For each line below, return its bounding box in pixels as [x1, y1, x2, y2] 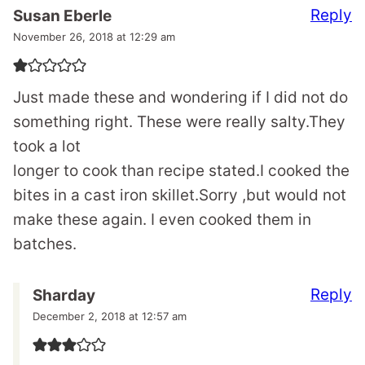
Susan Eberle [13, 6, 112, 25]
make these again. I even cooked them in [13, 209, 311, 229]
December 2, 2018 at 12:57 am [33, 309, 187, 323]
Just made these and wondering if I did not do [13, 87, 348, 107]
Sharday [33, 285, 95, 305]
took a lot [13, 136, 81, 156]
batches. [13, 234, 77, 253]
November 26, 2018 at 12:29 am [13, 29, 175, 43]
